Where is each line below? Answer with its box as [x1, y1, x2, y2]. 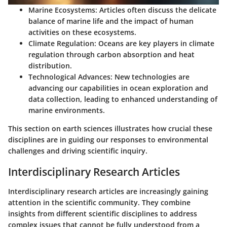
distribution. [28, 61, 72, 71]
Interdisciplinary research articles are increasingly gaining [8, 186, 208, 196]
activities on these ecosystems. [28, 27, 136, 37]
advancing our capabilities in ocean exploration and [28, 83, 208, 93]
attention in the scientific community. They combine [8, 197, 191, 207]
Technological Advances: [28, 72, 112, 82]
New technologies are [112, 72, 190, 82]
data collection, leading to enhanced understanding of [28, 94, 217, 104]
